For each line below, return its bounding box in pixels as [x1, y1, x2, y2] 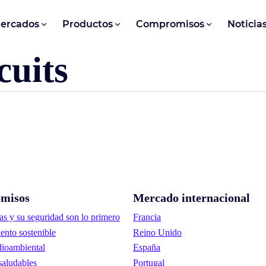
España [133, 242, 160, 253]
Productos [62, 18, 113, 30]
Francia [133, 211, 161, 222]
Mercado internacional [133, 191, 250, 205]
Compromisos [135, 18, 204, 30]
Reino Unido [133, 227, 182, 237]
